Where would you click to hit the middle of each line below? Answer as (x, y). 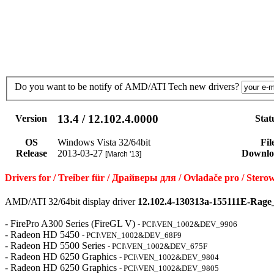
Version (31, 119)
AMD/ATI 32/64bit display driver (71, 202)
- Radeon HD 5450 (43, 235)
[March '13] (123, 154)
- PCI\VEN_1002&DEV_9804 (169, 257)
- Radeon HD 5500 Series (56, 246)
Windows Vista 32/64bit (104, 143)
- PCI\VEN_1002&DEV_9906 (187, 224)
